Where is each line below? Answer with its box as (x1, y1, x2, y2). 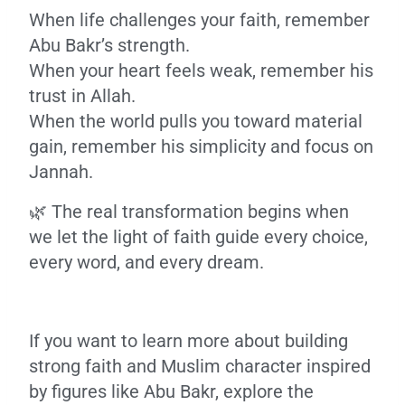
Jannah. (29, 161, 93, 183)
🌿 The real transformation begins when (29, 201, 349, 222)
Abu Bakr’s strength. (29, 34, 190, 56)
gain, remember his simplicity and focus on (29, 136, 373, 157)
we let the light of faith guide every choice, (29, 226, 368, 248)
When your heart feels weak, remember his (29, 60, 373, 81)
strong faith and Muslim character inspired (29, 355, 371, 377)
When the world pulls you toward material (29, 110, 363, 132)
